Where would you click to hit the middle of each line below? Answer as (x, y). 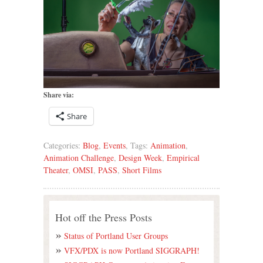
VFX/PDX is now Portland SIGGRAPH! (132, 251)
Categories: (63, 146)
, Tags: (138, 146)
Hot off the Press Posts (104, 218)
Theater (56, 170)
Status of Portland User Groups (116, 236)
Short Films (142, 170)
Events (114, 146)
